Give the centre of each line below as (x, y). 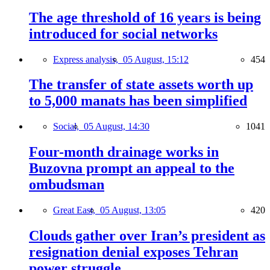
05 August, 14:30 (117, 127)
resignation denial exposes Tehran (133, 252)
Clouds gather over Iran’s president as (147, 236)
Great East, (77, 210)
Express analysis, (88, 59)
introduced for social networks (123, 33)
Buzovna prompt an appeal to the (132, 168)
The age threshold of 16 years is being (145, 17)
